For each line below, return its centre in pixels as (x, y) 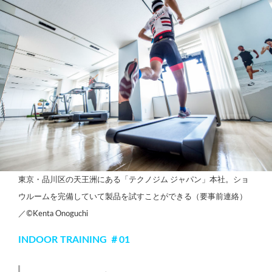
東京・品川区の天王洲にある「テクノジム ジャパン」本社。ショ (134, 179)
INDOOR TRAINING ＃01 (74, 240)
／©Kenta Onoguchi (53, 213)
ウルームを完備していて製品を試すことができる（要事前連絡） (133, 196)
